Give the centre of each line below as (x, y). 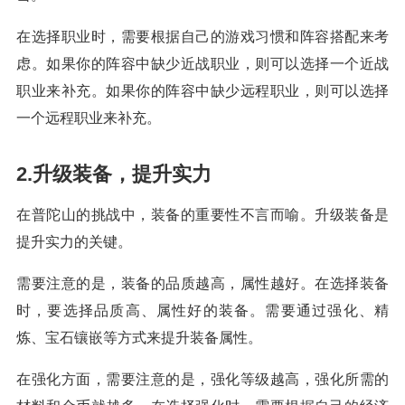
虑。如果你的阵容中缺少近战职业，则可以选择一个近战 (202, 64)
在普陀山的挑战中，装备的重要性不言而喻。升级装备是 (202, 215)
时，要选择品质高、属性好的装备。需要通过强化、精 (202, 311)
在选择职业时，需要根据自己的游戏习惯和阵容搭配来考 (202, 37)
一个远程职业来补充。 (89, 118)
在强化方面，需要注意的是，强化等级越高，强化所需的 (202, 380)
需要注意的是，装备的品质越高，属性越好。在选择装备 (202, 284)
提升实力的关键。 (74, 242)
